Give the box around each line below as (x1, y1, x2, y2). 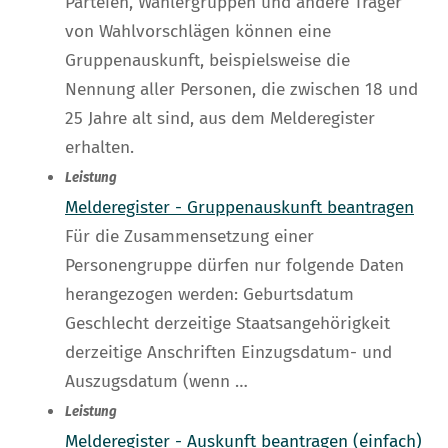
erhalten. (65, 137, 134, 159)
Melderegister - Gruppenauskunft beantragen (65, 197, 414, 219)
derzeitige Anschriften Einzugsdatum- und (65, 342, 392, 364)
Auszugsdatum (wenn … (65, 371, 248, 393)
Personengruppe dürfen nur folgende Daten (65, 255, 404, 277)
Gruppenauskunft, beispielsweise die (65, 50, 350, 72)
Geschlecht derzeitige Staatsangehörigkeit (65, 313, 390, 335)
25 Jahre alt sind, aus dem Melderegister (65, 108, 375, 130)
